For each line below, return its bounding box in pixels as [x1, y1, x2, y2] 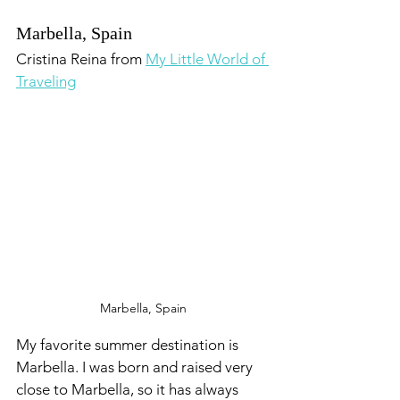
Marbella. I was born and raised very [16, 358, 256, 376]
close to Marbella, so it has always [16, 380, 242, 398]
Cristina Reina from [16, 50, 146, 68]
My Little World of [146, 50, 269, 68]
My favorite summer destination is [16, 336, 242, 354]
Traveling [16, 72, 76, 90]
